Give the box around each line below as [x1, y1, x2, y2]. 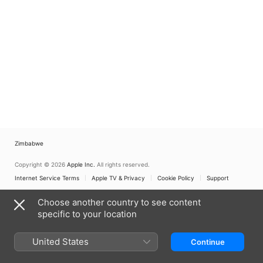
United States [32, 236, 89, 247]
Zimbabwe [15, 140, 43, 147]
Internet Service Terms [15, 174, 79, 181]
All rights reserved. [97, 161, 150, 168]
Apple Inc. [67, 161, 95, 168]
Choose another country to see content [38, 197, 201, 208]
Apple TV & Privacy [92, 174, 145, 181]
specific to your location [38, 208, 137, 220]
